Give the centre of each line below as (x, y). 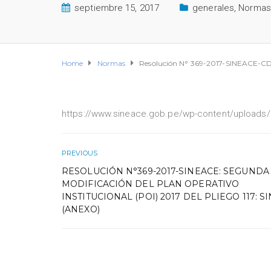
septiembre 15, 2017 (117, 8)
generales (214, 8)
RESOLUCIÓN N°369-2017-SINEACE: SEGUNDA (165, 171)
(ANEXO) (81, 209)
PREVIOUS (80, 153)
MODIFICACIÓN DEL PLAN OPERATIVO (151, 184)
